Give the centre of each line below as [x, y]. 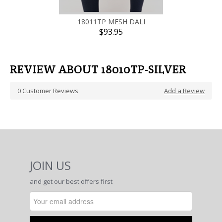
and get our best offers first [71, 181]
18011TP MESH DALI [111, 22]
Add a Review [184, 91]
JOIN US [50, 165]
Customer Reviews [50, 91]
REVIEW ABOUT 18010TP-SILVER [98, 69]
